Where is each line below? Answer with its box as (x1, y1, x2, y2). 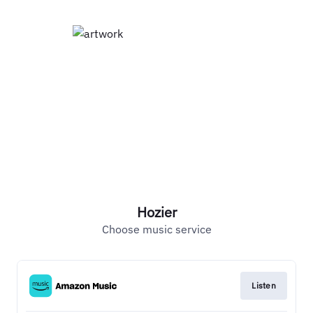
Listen (252, 280, 276, 291)
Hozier (136, 203, 177, 221)
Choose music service (101, 222, 212, 236)
